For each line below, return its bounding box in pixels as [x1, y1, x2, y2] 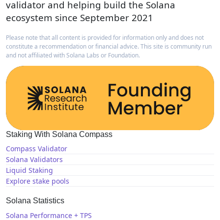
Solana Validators [6, 155, 63, 165]
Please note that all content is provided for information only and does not [6, 33, 204, 42]
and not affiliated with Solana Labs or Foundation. [6, 51, 140, 60]
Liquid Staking [6, 165, 53, 175]
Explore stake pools [6, 176, 69, 186]
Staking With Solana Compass [6, 130, 112, 138]
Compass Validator [6, 144, 67, 154]
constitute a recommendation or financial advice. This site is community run [6, 42, 212, 51]
